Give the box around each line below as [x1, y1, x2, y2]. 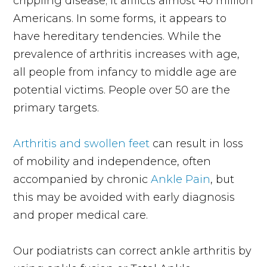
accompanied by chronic [13, 172, 151, 186]
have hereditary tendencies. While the [13, 29, 222, 43]
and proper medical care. [13, 208, 151, 222]
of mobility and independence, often [13, 154, 212, 168]
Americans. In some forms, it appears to [13, 11, 227, 25]
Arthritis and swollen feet [13, 136, 150, 150]
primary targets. [13, 101, 100, 114]
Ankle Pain [151, 172, 211, 186]
